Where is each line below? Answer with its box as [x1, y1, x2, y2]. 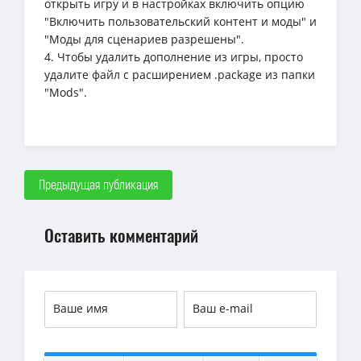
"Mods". [44, 84, 87, 100]
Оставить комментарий [44, 222, 198, 247]
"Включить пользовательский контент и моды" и [44, 13, 317, 29]
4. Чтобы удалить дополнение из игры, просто [44, 48, 303, 64]
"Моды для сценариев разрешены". [44, 31, 244, 47]
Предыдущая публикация [39, 176, 158, 192]
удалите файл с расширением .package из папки [44, 66, 315, 82]
